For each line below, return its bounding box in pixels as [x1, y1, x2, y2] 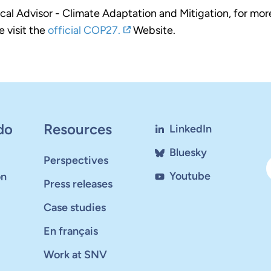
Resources [44, 120, 113, 138]
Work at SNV [44, 248, 108, 261]
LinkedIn [169, 122, 212, 135]
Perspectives [44, 154, 109, 167]
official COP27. [48, 23, 121, 37]
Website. [131, 23, 176, 37]
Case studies [44, 201, 106, 214]
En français [44, 224, 99, 238]
